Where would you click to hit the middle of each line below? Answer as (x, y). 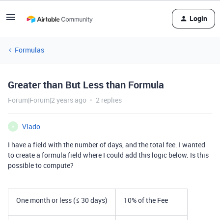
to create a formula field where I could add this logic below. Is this (108, 155)
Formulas (29, 50)
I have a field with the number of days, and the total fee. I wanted (107, 145)
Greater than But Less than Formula (86, 85)
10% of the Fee (146, 200)
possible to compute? (41, 165)
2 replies (109, 100)
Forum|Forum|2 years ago (47, 100)
